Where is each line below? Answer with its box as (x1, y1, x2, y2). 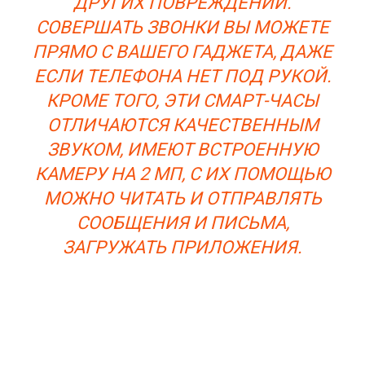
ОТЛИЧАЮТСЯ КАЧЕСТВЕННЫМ (46, 115, 319, 136)
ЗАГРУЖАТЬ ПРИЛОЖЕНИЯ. (63, 237, 302, 258)
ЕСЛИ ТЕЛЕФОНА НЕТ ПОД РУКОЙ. (33, 66, 332, 87)
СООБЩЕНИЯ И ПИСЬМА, (76, 213, 289, 234)
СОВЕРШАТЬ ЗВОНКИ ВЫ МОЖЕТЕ (36, 17, 329, 38)
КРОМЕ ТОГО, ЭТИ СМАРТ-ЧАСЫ (46, 90, 319, 112)
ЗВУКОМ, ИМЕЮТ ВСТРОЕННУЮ (46, 139, 319, 161)
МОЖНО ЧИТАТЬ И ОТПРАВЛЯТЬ (43, 188, 322, 209)
